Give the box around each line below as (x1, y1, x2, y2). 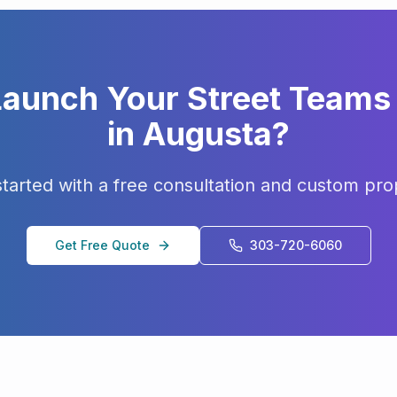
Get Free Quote (54, 237, 150, 253)
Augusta (143, 114, 272, 153)
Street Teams (187, 79, 391, 118)
